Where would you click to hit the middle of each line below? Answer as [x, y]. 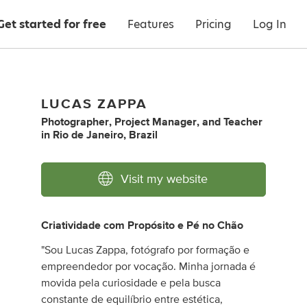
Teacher [243, 122]
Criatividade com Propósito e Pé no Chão [143, 225]
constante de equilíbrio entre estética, [132, 299]
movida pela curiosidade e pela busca [131, 283]
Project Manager [156, 122]
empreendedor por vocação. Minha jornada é [149, 267]
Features [151, 24]
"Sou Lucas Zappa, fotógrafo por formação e [146, 250]
